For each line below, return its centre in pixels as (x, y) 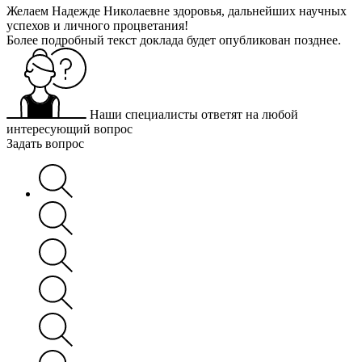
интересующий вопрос (69, 128)
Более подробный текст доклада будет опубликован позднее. (174, 40)
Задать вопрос (45, 143)
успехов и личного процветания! (97, 25)
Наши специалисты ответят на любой (194, 114)
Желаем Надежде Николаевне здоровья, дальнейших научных (177, 11)
